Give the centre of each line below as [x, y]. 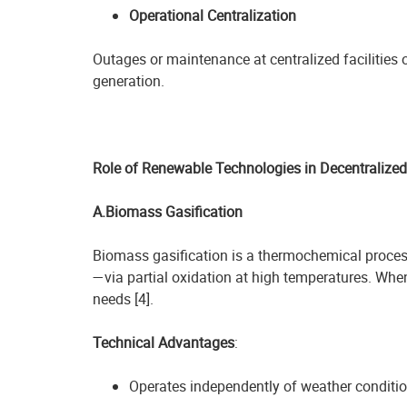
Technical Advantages [164, 342]
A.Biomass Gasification [168, 212]
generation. [129, 81]
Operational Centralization [213, 15]
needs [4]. [123, 299]
